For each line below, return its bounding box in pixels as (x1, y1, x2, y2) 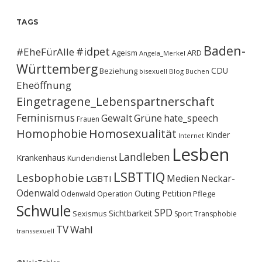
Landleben (119, 150, 170, 164)
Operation (97, 188, 133, 199)
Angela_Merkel (139, 49, 185, 57)
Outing (135, 188, 160, 199)
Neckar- (201, 172, 235, 185)
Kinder (206, 129, 230, 140)
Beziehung (99, 65, 137, 76)
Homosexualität (89, 126, 177, 142)
